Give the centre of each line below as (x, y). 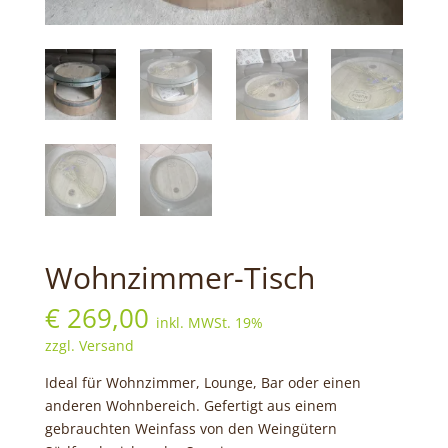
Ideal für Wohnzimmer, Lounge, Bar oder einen (202, 382)
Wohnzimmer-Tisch (179, 277)
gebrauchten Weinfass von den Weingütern (190, 428)
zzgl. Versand (89, 345)
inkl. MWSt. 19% (209, 322)
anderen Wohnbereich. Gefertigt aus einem (190, 405)
